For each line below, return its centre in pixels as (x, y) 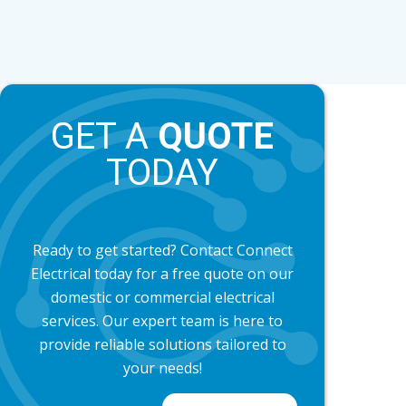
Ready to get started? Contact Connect (162, 251)
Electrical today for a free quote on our (163, 274)
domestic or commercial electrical (162, 298)
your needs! (162, 368)
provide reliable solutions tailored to (162, 345)
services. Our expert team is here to (163, 321)
